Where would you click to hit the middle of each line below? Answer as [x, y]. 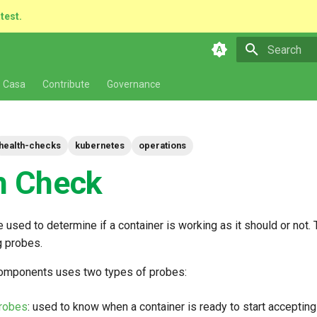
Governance [134, 84]
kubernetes [100, 145]
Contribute [66, 84]
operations [162, 145]
